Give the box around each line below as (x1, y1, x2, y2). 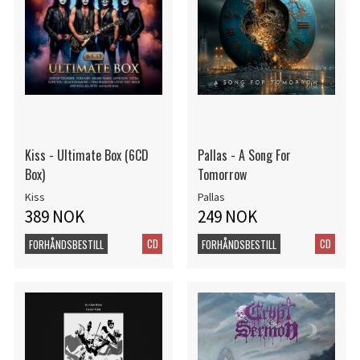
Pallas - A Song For (197, 145, 291, 166)
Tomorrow (197, 165, 247, 185)
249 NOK (197, 205, 257, 227)
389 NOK (24, 205, 84, 227)
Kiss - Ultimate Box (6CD (24, 145, 149, 166)
